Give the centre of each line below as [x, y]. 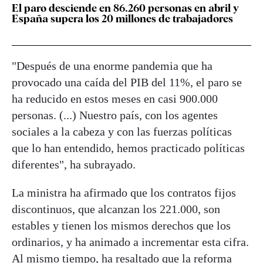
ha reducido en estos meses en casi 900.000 [115, 99]
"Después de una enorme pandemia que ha [112, 66]
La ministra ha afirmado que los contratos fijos [124, 193]
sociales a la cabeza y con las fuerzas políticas [122, 132]
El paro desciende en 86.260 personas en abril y [125, 8]
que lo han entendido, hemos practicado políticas [128, 148]
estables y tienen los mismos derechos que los [121, 226]
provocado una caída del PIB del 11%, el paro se [127, 82]
